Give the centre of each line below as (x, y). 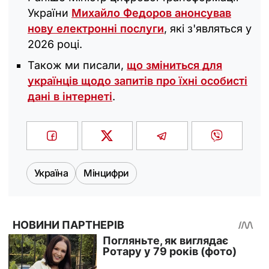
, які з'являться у (208, 28)
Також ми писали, (77, 65)
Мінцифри (106, 173)
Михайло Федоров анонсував (151, 13)
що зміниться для (174, 65)
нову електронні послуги (96, 28)
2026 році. (55, 44)
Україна (51, 173)
